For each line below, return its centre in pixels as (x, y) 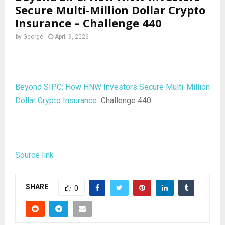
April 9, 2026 (72, 36)
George (33, 36)
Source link (34, 155)
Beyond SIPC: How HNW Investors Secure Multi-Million (113, 87)
